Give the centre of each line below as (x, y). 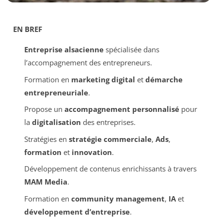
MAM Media (46, 182)
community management (118, 198)
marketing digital (103, 79)
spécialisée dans (131, 50)
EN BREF (28, 29)
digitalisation (56, 122)
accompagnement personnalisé (122, 109)
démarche (164, 79)
